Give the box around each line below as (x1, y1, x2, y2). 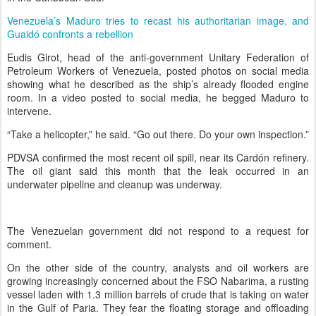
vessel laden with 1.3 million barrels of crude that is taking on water (7, 287, 309, 301)
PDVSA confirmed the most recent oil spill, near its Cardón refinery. (7, 150, 309, 164)
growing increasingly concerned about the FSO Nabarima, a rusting (7, 274, 309, 288)
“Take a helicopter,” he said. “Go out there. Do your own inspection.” (7, 127, 309, 141)
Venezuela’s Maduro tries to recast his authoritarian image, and (7, 13, 309, 28)
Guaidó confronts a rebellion (7, 27, 133, 41)
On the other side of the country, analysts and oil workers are (7, 260, 309, 274)
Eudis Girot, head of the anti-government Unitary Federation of (7, 50, 309, 64)
